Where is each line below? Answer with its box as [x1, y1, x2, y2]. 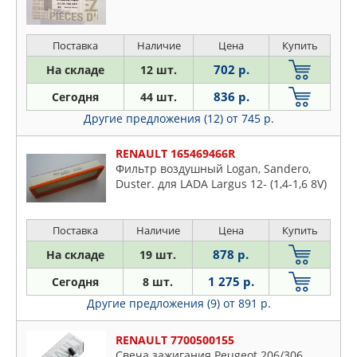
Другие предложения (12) [83, 111, 226, 127]
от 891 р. [222, 296, 271, 312]
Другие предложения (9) [86, 296, 223, 312]
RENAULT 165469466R [116, 146, 235, 162]
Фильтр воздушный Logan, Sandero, [116, 161, 311, 177]
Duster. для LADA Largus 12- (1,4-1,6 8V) [116, 176, 327, 192]
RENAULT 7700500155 [116, 332, 234, 348]
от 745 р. [226, 111, 274, 127]
